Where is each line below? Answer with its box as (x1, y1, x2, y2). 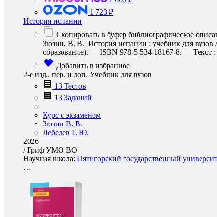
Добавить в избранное (56, 62, 130, 70)
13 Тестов (54, 82, 86, 90)
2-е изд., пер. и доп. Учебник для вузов (23, 70, 152, 78)
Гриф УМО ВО (27, 146, 77, 154)
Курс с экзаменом (43, 111, 101, 119)
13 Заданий (54, 93, 92, 102)
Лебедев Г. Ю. (43, 128, 89, 137)
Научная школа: (23, 155, 77, 163)
